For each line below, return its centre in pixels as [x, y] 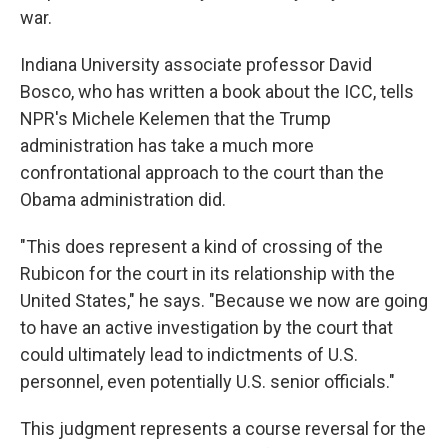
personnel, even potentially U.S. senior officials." [207, 382]
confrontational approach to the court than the [202, 173]
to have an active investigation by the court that [206, 328]
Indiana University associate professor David [196, 65]
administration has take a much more [167, 146]
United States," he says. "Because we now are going [224, 301]
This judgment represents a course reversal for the [223, 429]
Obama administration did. [123, 200]
